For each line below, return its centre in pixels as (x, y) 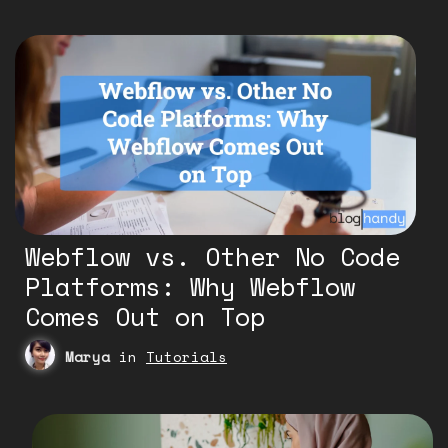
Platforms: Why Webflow (190, 287)
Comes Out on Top (145, 317)
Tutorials (186, 357)
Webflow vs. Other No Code (212, 257)
